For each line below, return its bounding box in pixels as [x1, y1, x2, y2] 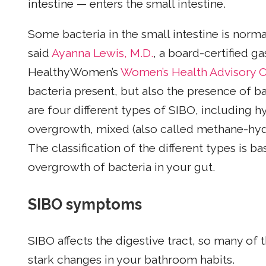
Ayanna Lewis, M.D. [52, 46, 153, 61]
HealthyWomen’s [28, 65, 121, 80]
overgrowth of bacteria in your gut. [28, 160, 215, 175]
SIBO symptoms [28, 195, 142, 214]
